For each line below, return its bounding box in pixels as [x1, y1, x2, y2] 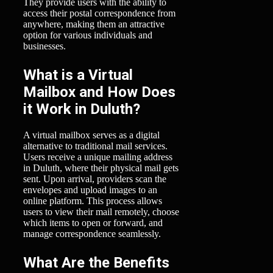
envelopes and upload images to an [23, 185, 157, 196]
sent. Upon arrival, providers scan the [23, 174, 166, 185]
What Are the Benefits [23, 254, 169, 272]
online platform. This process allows [23, 196, 162, 207]
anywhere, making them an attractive [23, 19, 165, 30]
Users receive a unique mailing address [23, 152, 172, 163]
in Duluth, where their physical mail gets [23, 163, 179, 174]
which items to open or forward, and [23, 218, 163, 229]
